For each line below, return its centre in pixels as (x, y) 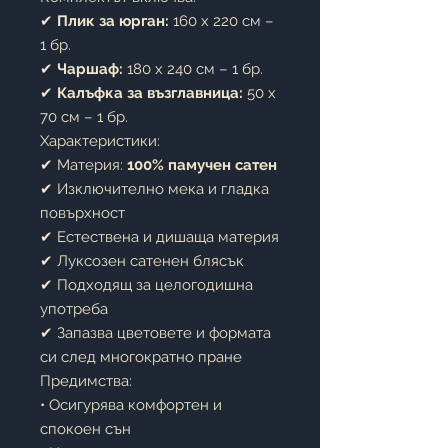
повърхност (82, 213)
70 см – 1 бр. (84, 117)
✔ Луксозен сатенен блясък (142, 261)
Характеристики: (100, 141)
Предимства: (86, 381)
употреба (74, 309)
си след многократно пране (141, 357)
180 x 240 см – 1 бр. (193, 69)
